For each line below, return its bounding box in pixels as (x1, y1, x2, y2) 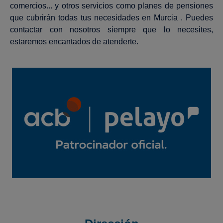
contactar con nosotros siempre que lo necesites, (10, 25, 213, 34)
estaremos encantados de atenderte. (10, 37, 138, 46)
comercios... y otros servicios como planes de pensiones (10, 1, 213, 10)
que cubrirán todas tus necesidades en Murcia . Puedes (10, 13, 213, 22)
